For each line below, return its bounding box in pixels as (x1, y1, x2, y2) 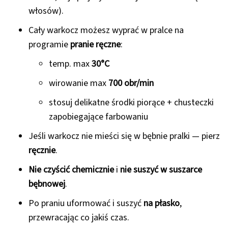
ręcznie (28, 144, 55, 157)
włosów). (28, 5, 64, 18)
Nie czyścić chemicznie (28, 163, 114, 177)
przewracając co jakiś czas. (28, 211, 129, 224)
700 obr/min (108, 77, 154, 90)
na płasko (144, 197, 180, 210)
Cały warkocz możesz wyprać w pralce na (28, 24, 184, 37)
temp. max (49, 58, 92, 71)
